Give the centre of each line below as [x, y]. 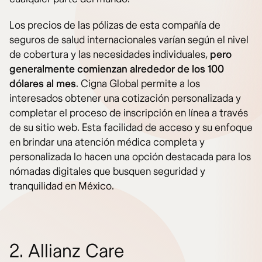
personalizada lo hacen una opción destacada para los [130, 157]
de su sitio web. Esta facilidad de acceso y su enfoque [131, 127]
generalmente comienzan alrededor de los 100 [117, 69]
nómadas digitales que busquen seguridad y [107, 171]
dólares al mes [43, 84]
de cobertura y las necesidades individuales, [110, 54]
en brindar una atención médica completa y [107, 142]
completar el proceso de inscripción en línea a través [129, 113]
